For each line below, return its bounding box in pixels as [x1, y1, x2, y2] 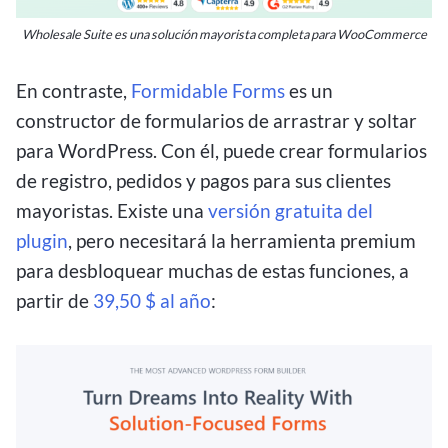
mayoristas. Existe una [16, 199, 208, 223]
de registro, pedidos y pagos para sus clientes [16, 169, 391, 193]
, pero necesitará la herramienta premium [68, 229, 416, 253]
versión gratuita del [208, 199, 373, 223]
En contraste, [16, 79, 131, 103]
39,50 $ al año [93, 289, 211, 313]
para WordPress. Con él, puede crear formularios [16, 139, 427, 163]
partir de [16, 289, 93, 313]
